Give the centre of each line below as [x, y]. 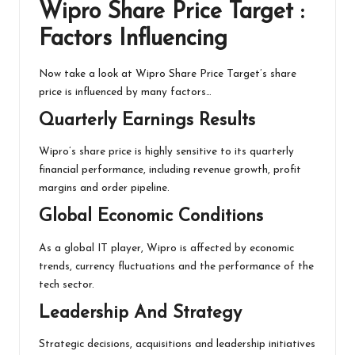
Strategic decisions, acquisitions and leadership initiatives [177, 344]
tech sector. [67, 284]
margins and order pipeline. [104, 189]
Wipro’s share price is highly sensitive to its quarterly [166, 152]
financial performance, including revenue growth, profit [170, 170]
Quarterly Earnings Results [147, 120]
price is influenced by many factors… [125, 92]
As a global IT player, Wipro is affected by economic [166, 248]
